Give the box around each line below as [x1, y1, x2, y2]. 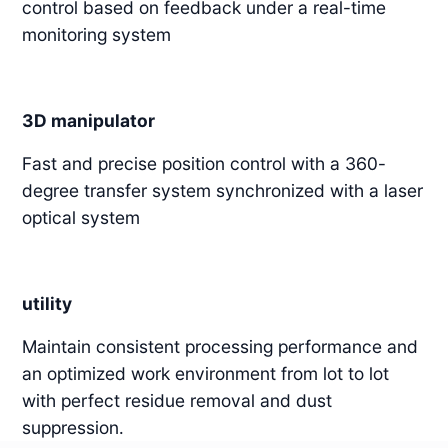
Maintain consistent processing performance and [22, 335, 419, 357]
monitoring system [22, 23, 172, 45]
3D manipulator [22, 109, 156, 131]
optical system [22, 206, 141, 228]
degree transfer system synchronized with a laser [22, 179, 424, 201]
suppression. [22, 416, 125, 438]
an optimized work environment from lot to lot [22, 362, 390, 384]
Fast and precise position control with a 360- [22, 152, 387, 174]
